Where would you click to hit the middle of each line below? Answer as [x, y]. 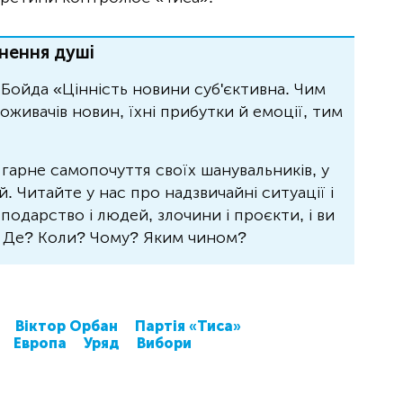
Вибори [164, 344]
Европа [40, 344]
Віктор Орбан [67, 327]
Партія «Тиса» [188, 327]
